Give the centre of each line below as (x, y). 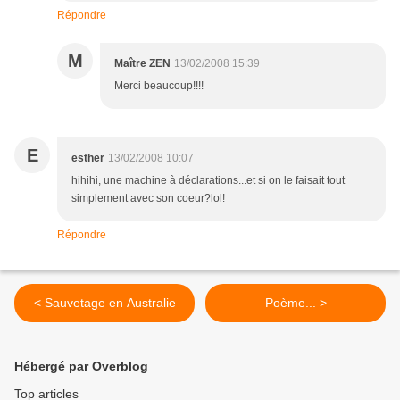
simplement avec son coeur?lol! (148, 199)
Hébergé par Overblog (81, 367)
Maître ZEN (142, 64)
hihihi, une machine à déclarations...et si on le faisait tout (208, 181)
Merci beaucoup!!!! (159, 86)
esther (88, 158)
